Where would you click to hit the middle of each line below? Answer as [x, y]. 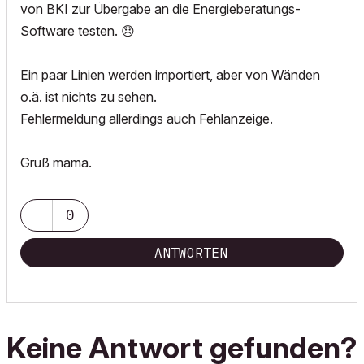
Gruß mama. [56, 162]
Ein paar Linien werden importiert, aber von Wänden [170, 75]
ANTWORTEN [191, 253]
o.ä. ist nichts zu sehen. [89, 97]
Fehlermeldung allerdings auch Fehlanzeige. [147, 119]
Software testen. [71, 31]
